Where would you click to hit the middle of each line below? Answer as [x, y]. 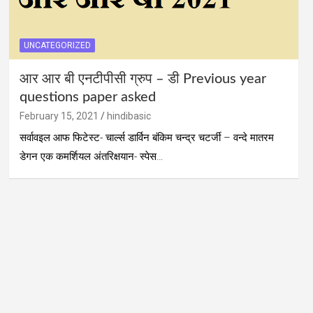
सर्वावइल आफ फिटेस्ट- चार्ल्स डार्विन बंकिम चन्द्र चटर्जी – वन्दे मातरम [146, 138]
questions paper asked [87, 97]
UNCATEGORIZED [57, 46]
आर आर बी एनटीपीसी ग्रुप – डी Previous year [143, 79]
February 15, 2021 [59, 116]
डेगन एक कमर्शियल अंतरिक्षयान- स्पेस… [91, 157]
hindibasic [129, 116]
